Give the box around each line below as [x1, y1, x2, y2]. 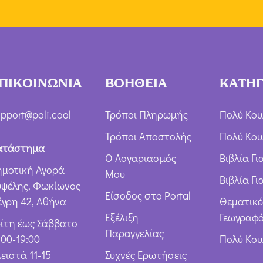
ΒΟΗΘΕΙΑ [104, 76, 167, 91]
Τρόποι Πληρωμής [104, 107, 188, 122]
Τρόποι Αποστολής [104, 129, 191, 144]
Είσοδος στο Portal [104, 188, 191, 203]
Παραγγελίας [104, 226, 164, 241]
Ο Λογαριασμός [104, 151, 176, 166]
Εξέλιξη [104, 210, 139, 225]
